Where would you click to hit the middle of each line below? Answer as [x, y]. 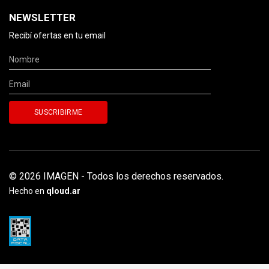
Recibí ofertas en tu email [57, 36]
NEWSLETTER [42, 18]
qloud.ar [63, 191]
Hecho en [27, 191]
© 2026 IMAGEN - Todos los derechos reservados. [116, 177]
